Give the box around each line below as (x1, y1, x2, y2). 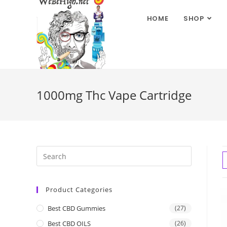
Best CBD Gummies (48, 204, 105, 213)
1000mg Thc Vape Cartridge (36, 87, 192, 103)
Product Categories (46, 185, 112, 194)
